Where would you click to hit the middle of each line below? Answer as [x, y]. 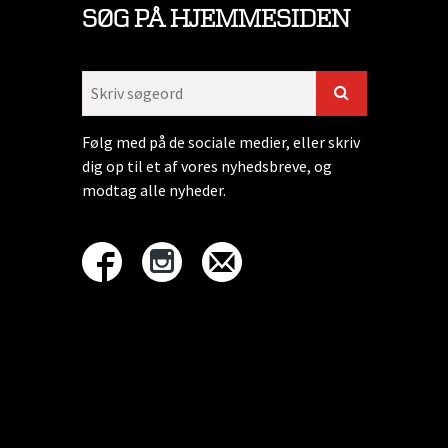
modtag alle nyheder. [154, 189]
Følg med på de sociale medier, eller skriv [221, 141]
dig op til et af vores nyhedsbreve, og [207, 165]
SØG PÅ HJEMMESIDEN [216, 20]
